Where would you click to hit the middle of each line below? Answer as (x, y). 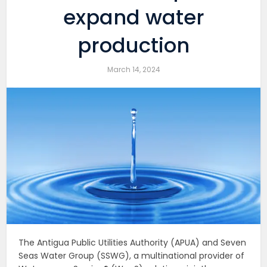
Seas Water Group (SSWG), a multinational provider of (132, 256)
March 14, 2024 (133, 69)
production (133, 45)
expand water (133, 17)
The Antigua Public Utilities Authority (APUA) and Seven (133, 243)
